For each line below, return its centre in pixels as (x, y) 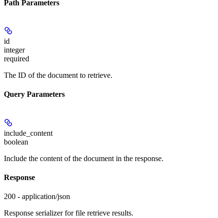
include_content (28, 133)
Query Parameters (34, 94)
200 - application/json (37, 197)
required (17, 59)
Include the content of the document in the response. (84, 158)
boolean (16, 142)
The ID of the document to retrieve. (58, 75)
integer (14, 50)
